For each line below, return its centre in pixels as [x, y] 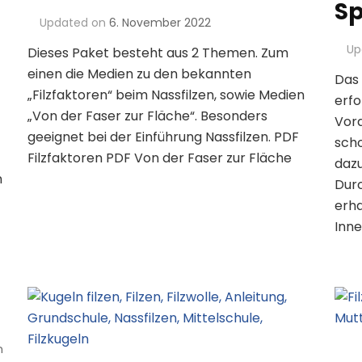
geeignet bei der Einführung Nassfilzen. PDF [163, 137]
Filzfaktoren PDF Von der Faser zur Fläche [159, 158]
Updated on [74, 23]
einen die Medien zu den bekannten [139, 74]
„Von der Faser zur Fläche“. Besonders [147, 116]
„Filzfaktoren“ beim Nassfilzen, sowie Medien [166, 95]
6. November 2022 [160, 23]
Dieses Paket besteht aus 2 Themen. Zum [158, 53]
